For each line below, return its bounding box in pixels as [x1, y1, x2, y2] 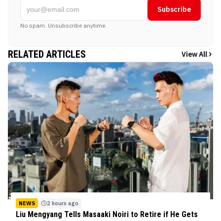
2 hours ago [47, 199, 78, 207]
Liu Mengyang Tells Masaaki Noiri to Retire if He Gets [16, 209, 198, 219]
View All [182, 50, 207, 59]
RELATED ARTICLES [8, 48, 86, 60]
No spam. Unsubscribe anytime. [20, 22, 107, 29]
